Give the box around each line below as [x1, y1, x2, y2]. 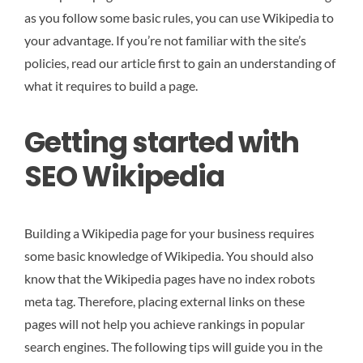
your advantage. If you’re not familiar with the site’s [24, 32, 306, 48]
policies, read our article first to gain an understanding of [24, 54, 335, 70]
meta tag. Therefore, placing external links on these [24, 293, 305, 310]
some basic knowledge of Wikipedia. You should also [24, 248, 314, 264]
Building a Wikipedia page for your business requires [24, 225, 314, 241]
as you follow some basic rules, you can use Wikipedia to [24, 9, 334, 25]
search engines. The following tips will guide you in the [24, 339, 322, 355]
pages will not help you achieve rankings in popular [24, 316, 305, 332]
